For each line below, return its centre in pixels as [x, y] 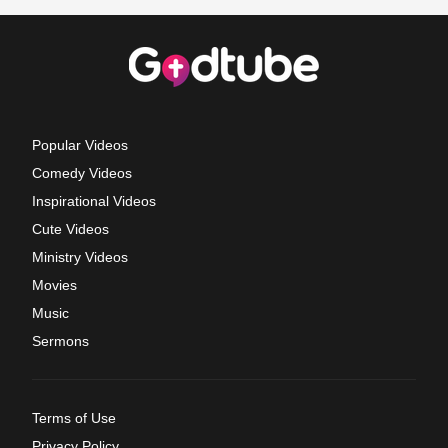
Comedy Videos [82, 172]
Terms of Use [74, 417]
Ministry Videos [80, 256]
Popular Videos [80, 144]
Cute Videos [70, 228]
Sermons [60, 340]
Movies [54, 284]
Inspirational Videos [94, 200]
